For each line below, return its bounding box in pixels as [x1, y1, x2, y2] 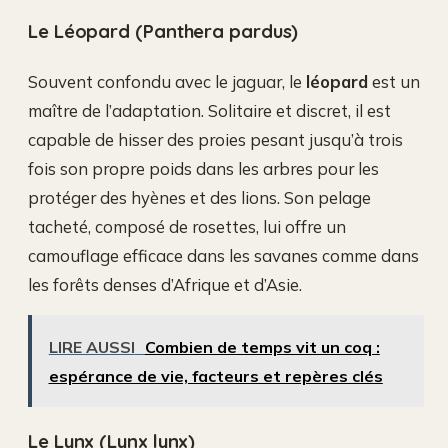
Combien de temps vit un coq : [144, 337, 380, 358]
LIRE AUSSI [48, 337, 135, 358]
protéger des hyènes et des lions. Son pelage [28, 186, 371, 208]
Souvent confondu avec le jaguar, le [28, 70, 306, 92]
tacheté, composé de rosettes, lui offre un [28, 215, 346, 237]
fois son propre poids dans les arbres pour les [28, 157, 379, 179]
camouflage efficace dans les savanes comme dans [28, 244, 419, 266]
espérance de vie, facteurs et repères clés [48, 366, 383, 387]
